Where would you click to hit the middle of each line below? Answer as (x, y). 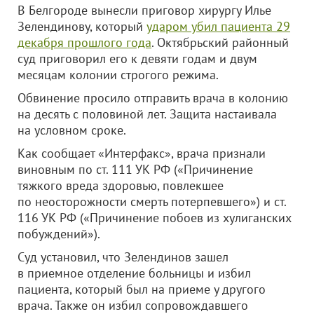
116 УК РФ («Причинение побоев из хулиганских (155, 218)
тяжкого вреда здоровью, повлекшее (121, 185)
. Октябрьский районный (220, 42)
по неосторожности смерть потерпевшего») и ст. (152, 202)
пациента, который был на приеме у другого (142, 289)
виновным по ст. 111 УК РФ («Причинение (135, 169)
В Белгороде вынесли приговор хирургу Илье (144, 10)
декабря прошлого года (84, 42)
